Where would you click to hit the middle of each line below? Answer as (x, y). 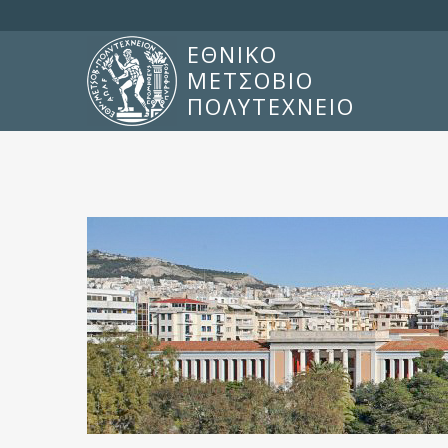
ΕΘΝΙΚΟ (232, 54)
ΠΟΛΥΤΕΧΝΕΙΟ (271, 106)
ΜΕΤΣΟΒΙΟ (250, 80)
